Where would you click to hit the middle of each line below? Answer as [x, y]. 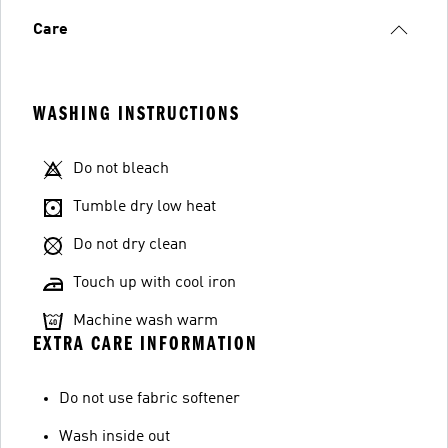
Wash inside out [114, 436]
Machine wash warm [145, 320]
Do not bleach [121, 168]
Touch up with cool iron [154, 282]
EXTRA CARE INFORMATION [145, 343]
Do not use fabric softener [149, 398]
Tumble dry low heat [144, 206]
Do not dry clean [130, 244]
